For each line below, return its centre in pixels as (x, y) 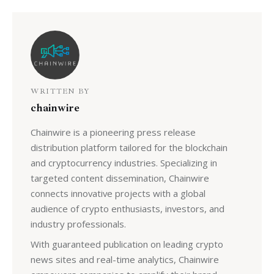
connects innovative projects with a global (118, 193)
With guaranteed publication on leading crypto (127, 244)
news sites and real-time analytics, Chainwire (124, 260)
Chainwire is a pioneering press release (113, 132)
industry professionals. (78, 224)
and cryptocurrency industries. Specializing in (124, 162)
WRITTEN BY (60, 92)
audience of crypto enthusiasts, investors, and (127, 208)
